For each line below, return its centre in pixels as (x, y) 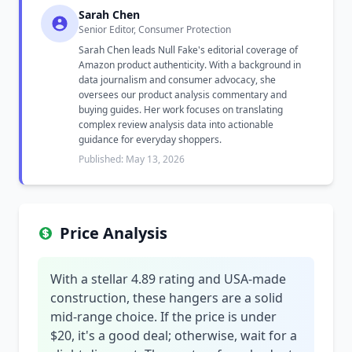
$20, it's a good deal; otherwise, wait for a (174, 335)
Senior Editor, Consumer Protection (155, 29)
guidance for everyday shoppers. (150, 139)
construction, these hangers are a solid (167, 298)
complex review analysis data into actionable (176, 125)
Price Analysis (114, 233)
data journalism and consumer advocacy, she (177, 80)
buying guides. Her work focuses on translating (181, 110)
